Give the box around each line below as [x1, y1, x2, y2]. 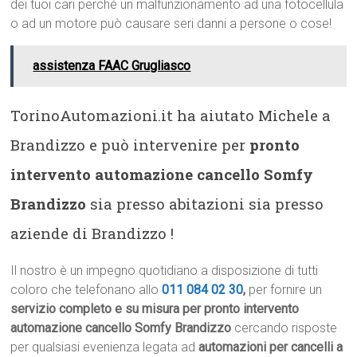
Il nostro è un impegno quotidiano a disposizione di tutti [10, 263, 319, 278]
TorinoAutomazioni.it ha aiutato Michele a [10, 105, 331, 125]
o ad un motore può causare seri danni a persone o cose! [10, 16, 332, 31]
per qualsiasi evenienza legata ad [10, 339, 199, 355]
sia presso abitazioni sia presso [86, 194, 324, 214]
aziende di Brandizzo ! [10, 223, 175, 243]
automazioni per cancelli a [198, 339, 343, 355]
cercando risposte [231, 320, 338, 335]
